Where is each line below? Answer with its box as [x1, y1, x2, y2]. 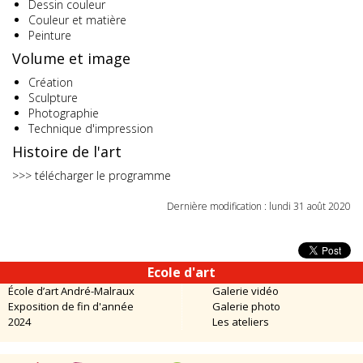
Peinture [28, 28, 71, 43]
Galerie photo [212, 299, 280, 314]
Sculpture [28, 90, 78, 105]
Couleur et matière [28, 12, 126, 28]
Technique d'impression [28, 121, 153, 136]
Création [28, 75, 73, 90]
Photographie [28, 105, 99, 121]
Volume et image [12, 49, 130, 68]
